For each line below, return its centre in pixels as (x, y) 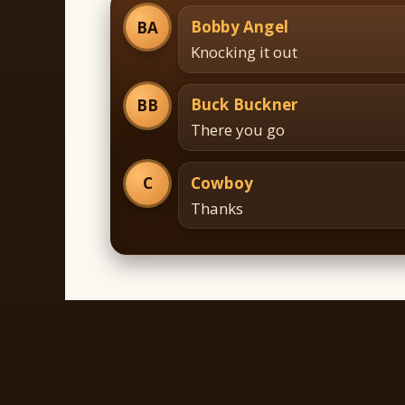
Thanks (217, 208)
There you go (237, 130)
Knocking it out (244, 52)
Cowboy (221, 183)
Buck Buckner (244, 105)
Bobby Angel (239, 26)
